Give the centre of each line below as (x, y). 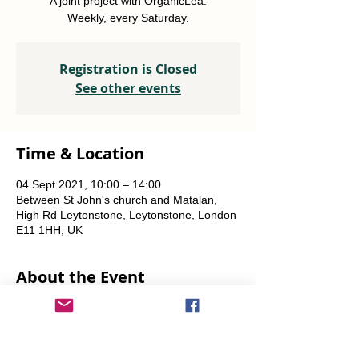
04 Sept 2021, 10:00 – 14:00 (89, 184)
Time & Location (80, 153)
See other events (128, 88)
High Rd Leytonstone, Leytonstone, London (126, 215)
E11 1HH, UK (49, 230)
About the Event (81, 277)
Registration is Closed (128, 69)
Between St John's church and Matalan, (117, 200)
